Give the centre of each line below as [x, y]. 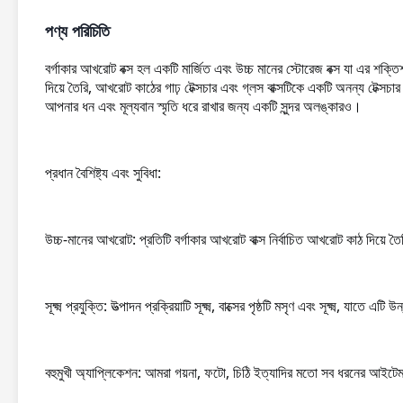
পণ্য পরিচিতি [77, 31]
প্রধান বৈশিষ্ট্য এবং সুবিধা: [103, 173]
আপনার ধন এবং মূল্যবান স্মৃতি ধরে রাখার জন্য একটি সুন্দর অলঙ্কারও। [203, 106]
